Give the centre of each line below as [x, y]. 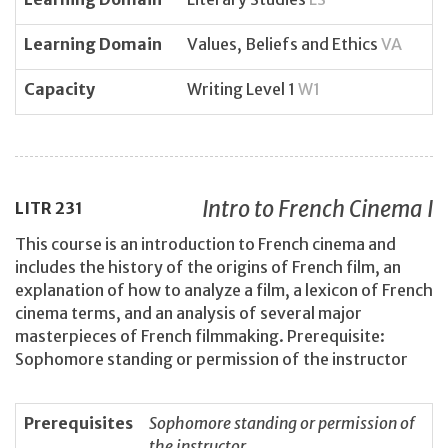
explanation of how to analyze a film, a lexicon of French [224, 289]
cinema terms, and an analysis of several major [188, 312]
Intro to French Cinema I [317, 209]
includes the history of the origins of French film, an [208, 266]
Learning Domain [93, 43]
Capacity [59, 88]
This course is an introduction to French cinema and [205, 243]
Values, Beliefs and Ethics [284, 43]
